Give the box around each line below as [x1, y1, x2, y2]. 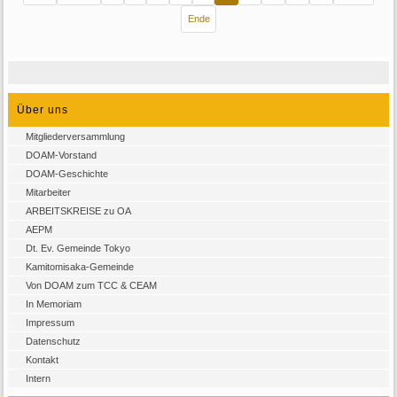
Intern [26, 373, 51, 385]
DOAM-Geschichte [26, 168, 109, 180]
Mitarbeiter [26, 187, 72, 198]
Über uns [17, 104, 69, 117]
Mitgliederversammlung [26, 131, 126, 143]
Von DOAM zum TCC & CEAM [26, 280, 158, 292]
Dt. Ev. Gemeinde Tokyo [26, 243, 131, 254]
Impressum [26, 317, 75, 329]
